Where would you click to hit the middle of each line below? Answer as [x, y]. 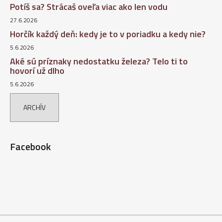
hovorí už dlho [37, 70]
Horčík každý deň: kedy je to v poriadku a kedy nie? [108, 34]
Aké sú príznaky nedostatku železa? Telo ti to [99, 61]
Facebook [30, 146]
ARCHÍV [34, 107]
